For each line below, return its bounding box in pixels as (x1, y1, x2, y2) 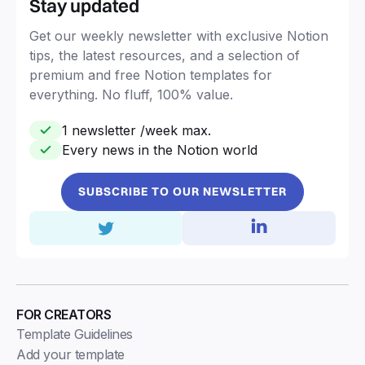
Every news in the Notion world (62, 141, 257, 158)
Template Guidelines (16, 325, 133, 342)
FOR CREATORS (16, 306, 111, 323)
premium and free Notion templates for (29, 66, 272, 83)
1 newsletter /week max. (62, 121, 211, 139)
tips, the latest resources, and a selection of (29, 46, 300, 64)
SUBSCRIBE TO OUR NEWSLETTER (78, 183, 287, 199)
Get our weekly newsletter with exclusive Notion (29, 27, 328, 44)
